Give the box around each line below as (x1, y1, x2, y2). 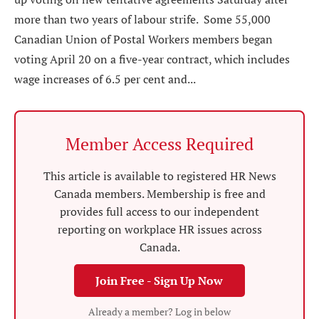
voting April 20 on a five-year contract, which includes (14, 51, 290, 67)
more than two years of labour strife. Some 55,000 (14, 11, 271, 27)
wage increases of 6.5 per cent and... (14, 71, 196, 87)
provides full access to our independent (60, 204, 259, 219)
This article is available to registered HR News (43, 168, 276, 184)
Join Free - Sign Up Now (95, 273, 224, 288)
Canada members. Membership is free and (53, 186, 266, 202)
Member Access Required (66, 132, 253, 155)
